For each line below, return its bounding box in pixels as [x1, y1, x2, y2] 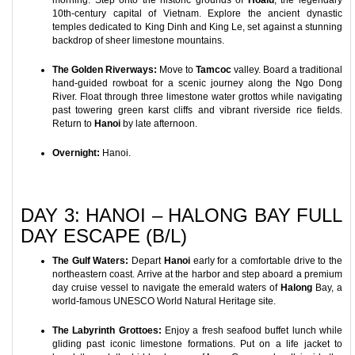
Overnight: [52, 147, 100, 158]
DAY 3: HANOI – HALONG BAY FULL [21, 204, 342, 226]
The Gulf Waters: [52, 255, 129, 266]
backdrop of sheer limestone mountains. [52, 35, 224, 46]
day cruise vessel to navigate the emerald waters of [52, 282, 281, 293]
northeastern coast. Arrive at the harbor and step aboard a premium [52, 269, 342, 280]
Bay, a [312, 282, 343, 293]
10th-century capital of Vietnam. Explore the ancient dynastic [52, 8, 342, 19]
